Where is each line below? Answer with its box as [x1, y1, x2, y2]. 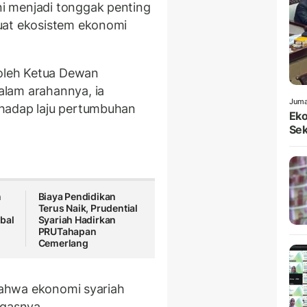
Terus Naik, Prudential [38, 202, 138, 214]
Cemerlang [38, 237, 88, 249]
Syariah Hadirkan [38, 214, 116, 226]
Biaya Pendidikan [38, 191, 116, 203]
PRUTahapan [38, 225, 97, 238]
